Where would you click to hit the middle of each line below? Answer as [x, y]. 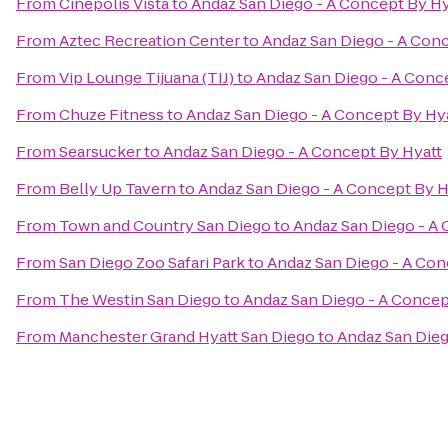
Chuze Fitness [111, 114]
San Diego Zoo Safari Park [152, 262]
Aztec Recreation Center [149, 40]
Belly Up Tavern [117, 188]
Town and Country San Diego [165, 225]
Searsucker [100, 151]
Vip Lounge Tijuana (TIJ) [146, 77]
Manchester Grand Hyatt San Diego [187, 336]
